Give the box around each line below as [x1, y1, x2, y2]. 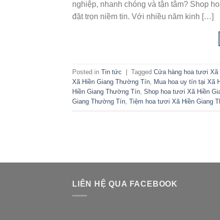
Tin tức [101, 68, 122, 76]
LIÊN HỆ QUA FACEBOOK [72, 179, 178, 188]
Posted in [72, 68, 101, 76]
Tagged [131, 68, 154, 76]
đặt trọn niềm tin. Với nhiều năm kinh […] [72, 12, 214, 21]
